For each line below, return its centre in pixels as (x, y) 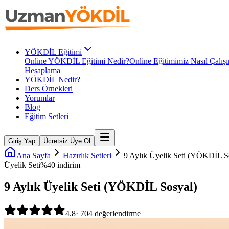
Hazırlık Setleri (87, 156)
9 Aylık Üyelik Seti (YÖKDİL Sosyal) (101, 186)
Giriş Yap (22, 141)
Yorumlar (40, 98)
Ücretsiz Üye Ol (67, 141)
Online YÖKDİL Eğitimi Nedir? (77, 61)
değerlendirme (117, 213)
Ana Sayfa (33, 156)
